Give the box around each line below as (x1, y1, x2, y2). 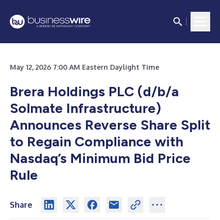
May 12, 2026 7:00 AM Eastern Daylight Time (10, 63, 159, 71)
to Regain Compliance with (10, 133, 183, 150)
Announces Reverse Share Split (10, 116, 210, 133)
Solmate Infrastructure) (10, 100, 161, 116)
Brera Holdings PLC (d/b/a (10, 83, 179, 100)
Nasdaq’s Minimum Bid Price (10, 150, 191, 166)
